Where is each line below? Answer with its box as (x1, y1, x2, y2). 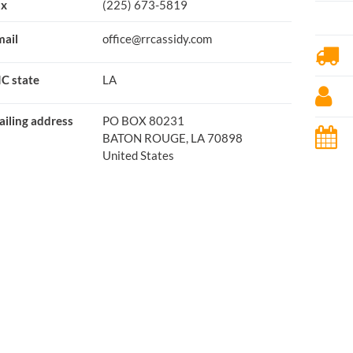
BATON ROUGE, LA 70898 (102, 131, 243, 145)
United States (102, 148, 174, 162)
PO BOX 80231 (102, 113, 184, 128)
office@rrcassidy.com (102, 32, 212, 46)
